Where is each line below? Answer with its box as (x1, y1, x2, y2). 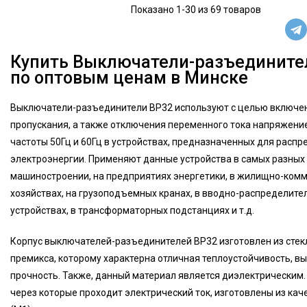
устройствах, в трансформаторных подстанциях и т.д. (10, 205, 254, 216)
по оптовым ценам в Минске (10, 68, 248, 88)
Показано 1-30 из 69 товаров (130, 4, 261, 15)
